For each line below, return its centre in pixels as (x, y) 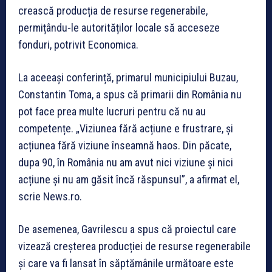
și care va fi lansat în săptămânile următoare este (126, 263)
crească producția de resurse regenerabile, (113, 10)
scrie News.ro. (50, 196)
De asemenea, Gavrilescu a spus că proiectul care (127, 229)
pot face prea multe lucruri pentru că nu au (112, 111)
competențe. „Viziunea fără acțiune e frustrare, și (126, 128)
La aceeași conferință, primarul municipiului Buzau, (128, 77)
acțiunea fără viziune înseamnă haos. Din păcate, (125, 145)
